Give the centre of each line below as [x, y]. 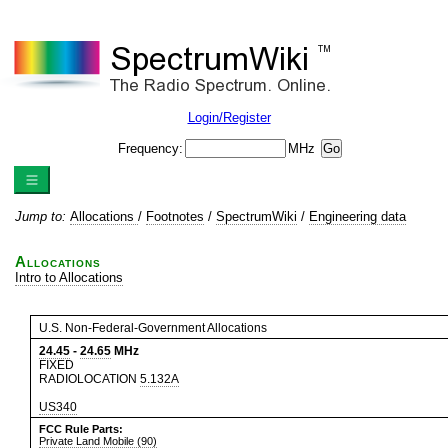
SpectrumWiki [256, 216]
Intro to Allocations [69, 277]
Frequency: [150, 148]
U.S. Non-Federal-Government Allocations [153, 328]
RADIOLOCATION [89, 379]
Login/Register [229, 117]
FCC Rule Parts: [81, 429]
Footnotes [175, 216]
